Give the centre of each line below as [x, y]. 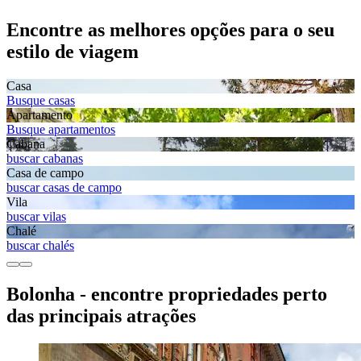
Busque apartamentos [61, 130]
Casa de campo [45, 173]
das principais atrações [101, 315]
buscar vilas [36, 217]
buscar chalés [40, 246]
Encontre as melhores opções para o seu [170, 30]
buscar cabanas [45, 159]
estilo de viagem [73, 52]
